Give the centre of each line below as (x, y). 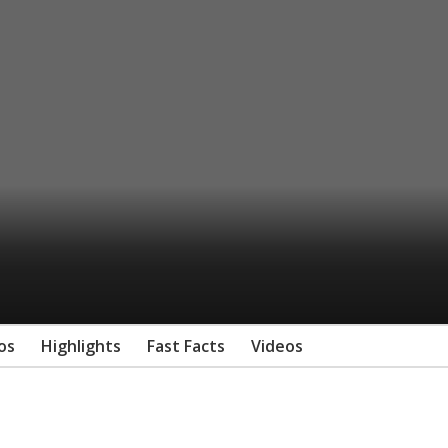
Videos (277, 345)
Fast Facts (186, 345)
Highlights (81, 345)
